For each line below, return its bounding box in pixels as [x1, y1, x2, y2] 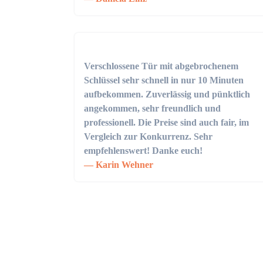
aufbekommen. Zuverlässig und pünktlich [84, 89, 250, 99]
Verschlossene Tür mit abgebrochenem [84, 61, 238, 71]
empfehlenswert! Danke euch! [84, 146, 203, 156]
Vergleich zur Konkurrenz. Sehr [84, 131, 213, 141]
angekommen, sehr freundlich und [84, 103, 221, 113]
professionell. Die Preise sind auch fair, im [84, 117, 249, 127]
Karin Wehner [93, 160, 153, 170]
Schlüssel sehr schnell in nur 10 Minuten [84, 75, 244, 85]
